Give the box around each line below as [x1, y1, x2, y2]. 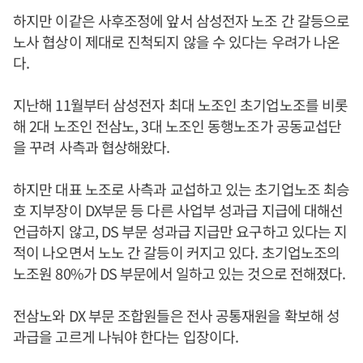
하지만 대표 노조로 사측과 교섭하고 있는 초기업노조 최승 [13, 178, 350, 199]
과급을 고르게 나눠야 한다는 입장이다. [13, 326, 242, 347]
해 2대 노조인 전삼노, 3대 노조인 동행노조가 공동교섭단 [13, 115, 342, 136]
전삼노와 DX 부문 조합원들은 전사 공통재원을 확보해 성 [13, 305, 340, 326]
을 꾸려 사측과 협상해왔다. [13, 136, 173, 157]
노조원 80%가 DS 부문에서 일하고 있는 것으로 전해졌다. [13, 263, 346, 284]
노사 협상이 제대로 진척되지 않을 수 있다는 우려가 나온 [13, 31, 340, 52]
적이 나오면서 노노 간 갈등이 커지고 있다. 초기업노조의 [13, 241, 340, 263]
